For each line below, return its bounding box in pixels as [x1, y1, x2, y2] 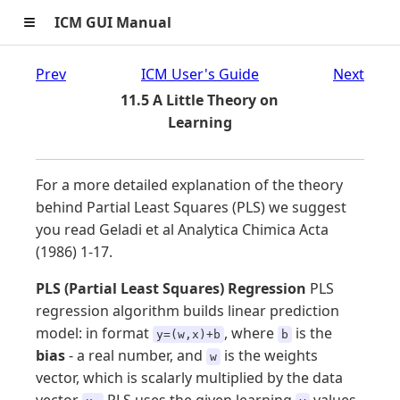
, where [224, 323, 278, 343]
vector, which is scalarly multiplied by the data [36, 368, 343, 387]
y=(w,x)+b [156, 328, 221, 341]
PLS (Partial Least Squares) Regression [36, 279, 310, 298]
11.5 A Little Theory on [121, 90, 279, 110]
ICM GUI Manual [54, 12, 171, 32]
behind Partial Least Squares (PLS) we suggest [36, 197, 346, 217]
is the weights [221, 346, 318, 365]
